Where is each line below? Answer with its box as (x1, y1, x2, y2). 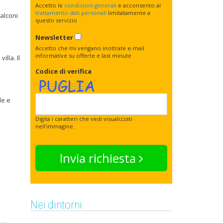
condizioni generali (64, 1, 116, 9)
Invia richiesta (59, 150, 139, 166)
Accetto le (35, 1, 64, 9)
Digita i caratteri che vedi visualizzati (35, 115, 132, 122)
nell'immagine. (35, 122, 75, 130)
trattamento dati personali (35, 9, 107, 16)
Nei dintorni (30, 198, 82, 212)
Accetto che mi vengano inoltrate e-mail (35, 44, 144, 52)
